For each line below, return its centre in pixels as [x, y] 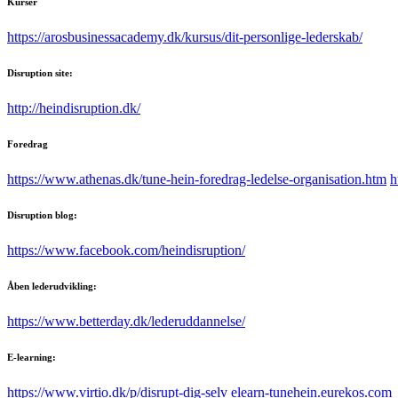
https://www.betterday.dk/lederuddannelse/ [126, 321]
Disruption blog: [42, 215]
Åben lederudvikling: [52, 286]
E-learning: [32, 357]
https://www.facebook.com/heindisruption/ [126, 250]
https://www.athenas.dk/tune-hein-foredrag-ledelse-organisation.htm [197, 179]
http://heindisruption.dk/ [74, 107]
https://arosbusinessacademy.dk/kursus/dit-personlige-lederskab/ [185, 36]
